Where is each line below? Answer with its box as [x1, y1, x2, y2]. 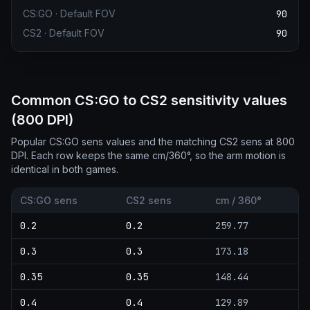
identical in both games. [11, 163, 118, 175]
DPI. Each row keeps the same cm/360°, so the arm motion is [11, 149, 286, 161]
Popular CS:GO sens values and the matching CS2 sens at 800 [11, 136, 295, 147]
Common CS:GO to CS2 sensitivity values [11, 92, 287, 109]
